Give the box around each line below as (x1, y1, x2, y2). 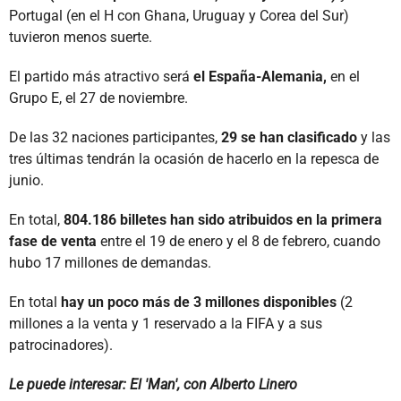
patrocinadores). (9, 336, 113, 354)
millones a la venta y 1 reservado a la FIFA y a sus (9, 314, 322, 332)
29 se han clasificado (218, 128, 361, 146)
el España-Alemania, (193, 67, 330, 85)
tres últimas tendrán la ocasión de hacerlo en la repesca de (9, 149, 379, 167)
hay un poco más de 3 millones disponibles (61, 293, 340, 311)
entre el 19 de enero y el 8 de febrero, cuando (97, 232, 380, 250)
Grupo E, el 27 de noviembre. (9, 89, 188, 107)
